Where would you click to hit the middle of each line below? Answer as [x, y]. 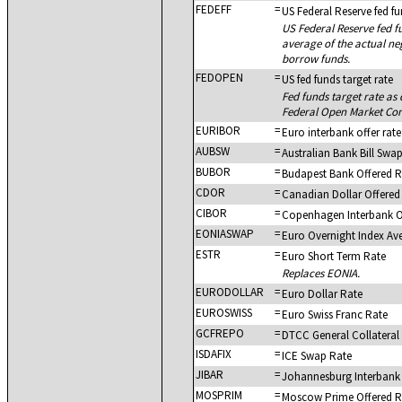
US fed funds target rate [337, 79]
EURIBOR [218, 131]
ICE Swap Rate [317, 356]
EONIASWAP [225, 234]
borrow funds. [316, 59]
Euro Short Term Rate [334, 256]
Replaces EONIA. [321, 273]
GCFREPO [220, 333]
